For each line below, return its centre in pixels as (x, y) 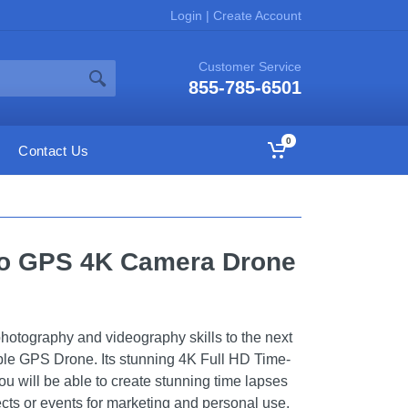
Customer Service (250, 66)
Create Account (255, 15)
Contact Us (54, 150)
